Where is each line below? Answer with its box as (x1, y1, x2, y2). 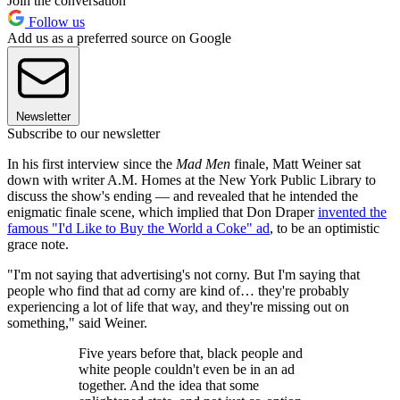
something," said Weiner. (7, 315, 147, 331)
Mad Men (176, 156, 230, 172)
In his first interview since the (7, 156, 176, 172)
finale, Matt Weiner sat (230, 156, 361, 172)
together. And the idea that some (79, 378, 259, 394)
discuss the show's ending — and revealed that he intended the (7, 188, 358, 204)
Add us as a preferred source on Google (7, 30, 231, 46)
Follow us (25, 14, 85, 30)
